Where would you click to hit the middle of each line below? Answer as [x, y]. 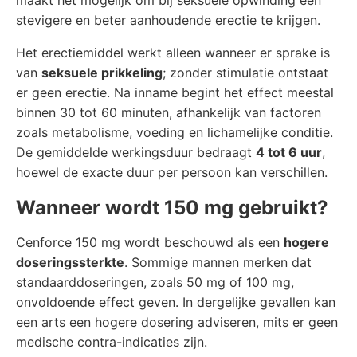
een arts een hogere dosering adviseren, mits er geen [177, 322]
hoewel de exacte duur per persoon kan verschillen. [172, 172]
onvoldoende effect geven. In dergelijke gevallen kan [176, 302]
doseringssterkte [70, 262]
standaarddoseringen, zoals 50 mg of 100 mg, [155, 282]
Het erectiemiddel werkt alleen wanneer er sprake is [173, 53]
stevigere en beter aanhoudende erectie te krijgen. [168, 20]
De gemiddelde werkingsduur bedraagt [136, 152]
